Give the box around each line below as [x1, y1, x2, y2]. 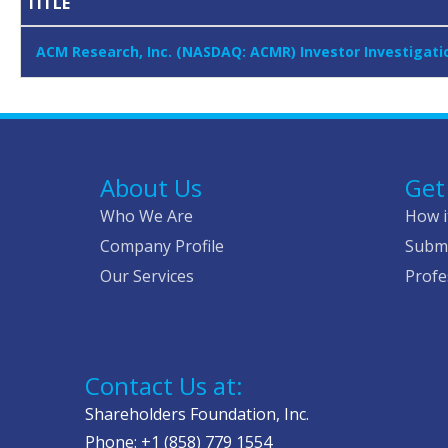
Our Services [100, 265, 194, 288]
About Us [100, 171, 202, 205]
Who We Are [100, 205, 193, 228]
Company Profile [100, 235, 224, 258]
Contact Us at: [85, 369, 243, 403]
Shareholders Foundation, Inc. [85, 403, 309, 426]
